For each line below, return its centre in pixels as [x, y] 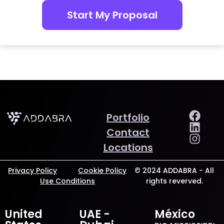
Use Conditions [67, 181]
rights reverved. [174, 181]
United [24, 214]
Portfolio [128, 117]
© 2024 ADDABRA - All [174, 170]
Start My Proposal [112, 15]
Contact [128, 132]
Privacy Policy [33, 170]
